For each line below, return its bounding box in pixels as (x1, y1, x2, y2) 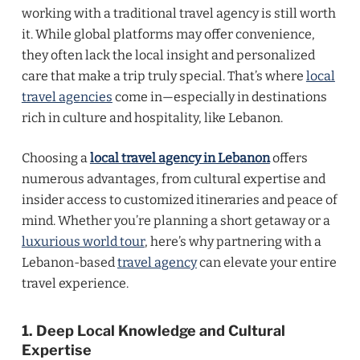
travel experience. (21, 276, 129, 291)
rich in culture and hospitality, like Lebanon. (21, 110, 283, 125)
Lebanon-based (21, 255, 117, 270)
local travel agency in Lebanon (89, 150, 270, 166)
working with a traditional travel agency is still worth (21, 6, 336, 21)
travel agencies (21, 89, 112, 104)
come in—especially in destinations (112, 89, 327, 104)
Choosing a (21, 150, 90, 166)
